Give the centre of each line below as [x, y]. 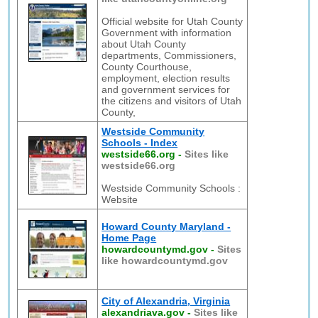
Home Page [129, 238]
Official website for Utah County [172, 21]
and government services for [166, 89]
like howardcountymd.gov [165, 261]
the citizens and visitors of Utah [172, 101]
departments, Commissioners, [169, 55]
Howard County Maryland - [166, 226]
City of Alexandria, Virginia [166, 301]
